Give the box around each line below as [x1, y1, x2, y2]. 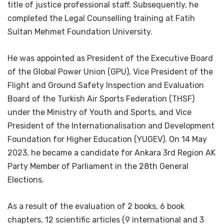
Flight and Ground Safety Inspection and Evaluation [7, 80, 204, 90]
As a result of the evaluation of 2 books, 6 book [7, 201, 184, 211]
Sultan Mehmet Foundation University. [7, 27, 152, 36]
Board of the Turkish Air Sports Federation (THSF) [7, 94, 194, 103]
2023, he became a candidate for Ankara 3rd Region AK [7, 148, 215, 157]
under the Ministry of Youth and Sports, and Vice [7, 107, 191, 117]
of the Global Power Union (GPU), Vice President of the [7, 67, 213, 76]
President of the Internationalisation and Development [7, 121, 214, 130]
